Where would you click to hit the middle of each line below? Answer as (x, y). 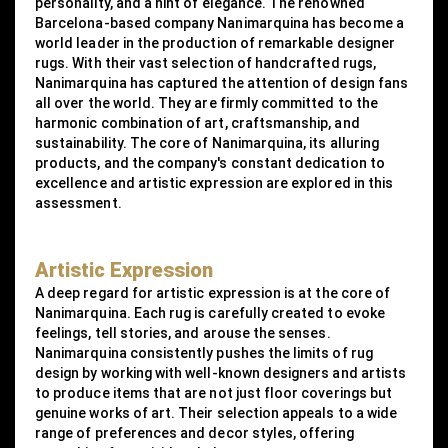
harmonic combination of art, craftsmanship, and (197, 123)
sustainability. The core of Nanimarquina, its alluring (207, 143)
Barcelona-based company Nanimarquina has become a (219, 23)
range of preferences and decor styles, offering (194, 433)
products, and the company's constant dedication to (210, 163)
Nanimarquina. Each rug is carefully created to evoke (210, 313)
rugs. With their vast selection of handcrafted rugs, (205, 63)
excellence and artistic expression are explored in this (214, 183)
